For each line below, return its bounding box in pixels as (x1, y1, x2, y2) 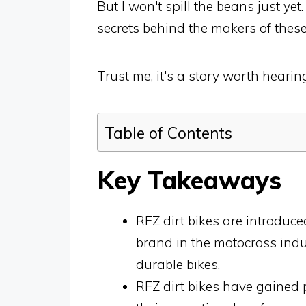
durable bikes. (136, 256, 220, 273)
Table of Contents (105, 122, 232, 143)
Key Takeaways (97, 165, 281, 195)
